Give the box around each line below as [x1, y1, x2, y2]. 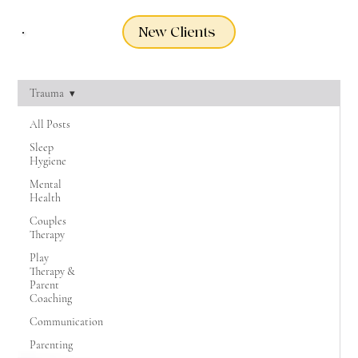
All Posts [30, 117, 71, 131]
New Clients [138, 22, 215, 42]
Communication [30, 315, 104, 328]
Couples [30, 214, 67, 228]
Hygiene [30, 154, 67, 168]
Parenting [30, 338, 74, 352]
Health [30, 191, 62, 205]
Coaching [30, 292, 73, 305]
